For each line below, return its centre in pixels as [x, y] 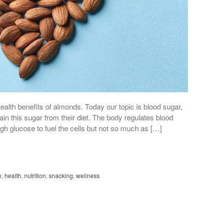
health [13, 175]
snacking [61, 175]
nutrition [35, 175]
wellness [88, 175]
